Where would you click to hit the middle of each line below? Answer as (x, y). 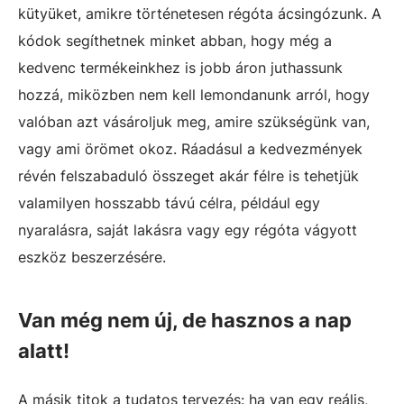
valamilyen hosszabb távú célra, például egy (169, 203)
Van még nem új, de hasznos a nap (185, 320)
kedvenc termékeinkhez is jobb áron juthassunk (180, 68)
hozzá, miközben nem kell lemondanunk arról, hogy (194, 95)
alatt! (44, 351)
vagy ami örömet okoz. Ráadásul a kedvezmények (190, 149)
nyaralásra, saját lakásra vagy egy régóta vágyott (188, 230)
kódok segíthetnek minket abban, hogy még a (175, 41)
